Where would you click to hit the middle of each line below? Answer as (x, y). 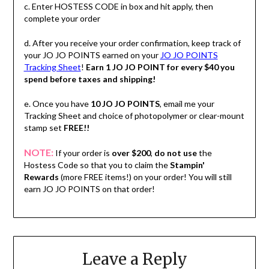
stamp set (44, 128)
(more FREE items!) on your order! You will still (145, 177)
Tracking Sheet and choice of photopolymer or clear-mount (134, 116)
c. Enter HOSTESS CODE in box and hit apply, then (118, 7)
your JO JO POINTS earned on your (92, 55)
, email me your (187, 104)
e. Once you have (57, 104)
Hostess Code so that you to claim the (97, 165)
